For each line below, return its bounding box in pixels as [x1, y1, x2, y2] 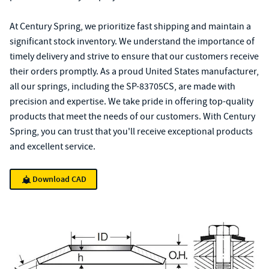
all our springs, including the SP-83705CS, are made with [10, 80, 235, 92]
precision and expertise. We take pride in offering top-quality [10, 95, 253, 107]
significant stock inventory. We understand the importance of [10, 35, 255, 47]
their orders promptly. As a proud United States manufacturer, [10, 65, 259, 77]
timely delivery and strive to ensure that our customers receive [10, 50, 259, 62]
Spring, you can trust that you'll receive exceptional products [10, 125, 253, 138]
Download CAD [32, 174, 86, 185]
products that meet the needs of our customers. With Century [10, 110, 255, 122]
